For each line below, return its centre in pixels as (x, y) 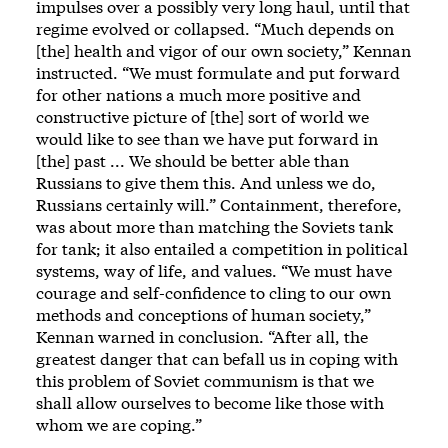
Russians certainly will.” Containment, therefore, (219, 205)
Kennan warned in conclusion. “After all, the (202, 337)
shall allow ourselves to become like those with (210, 403)
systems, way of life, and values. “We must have (214, 271)
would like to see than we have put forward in (207, 139)
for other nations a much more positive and (198, 95)
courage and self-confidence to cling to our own (213, 293)
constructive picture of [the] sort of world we (202, 117)
